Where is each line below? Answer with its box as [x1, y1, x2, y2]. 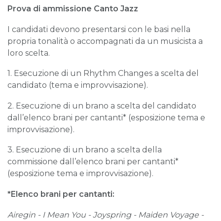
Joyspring [93, 210, 133, 220]
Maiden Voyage [138, 210, 199, 220]
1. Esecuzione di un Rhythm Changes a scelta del [7, 69, 199, 78]
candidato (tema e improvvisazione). [7, 80, 148, 90]
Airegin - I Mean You [7, 210, 88, 220]
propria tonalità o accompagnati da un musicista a [7, 36, 203, 46]
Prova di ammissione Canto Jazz [7, 4, 138, 14]
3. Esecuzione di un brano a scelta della [7, 145, 162, 155]
